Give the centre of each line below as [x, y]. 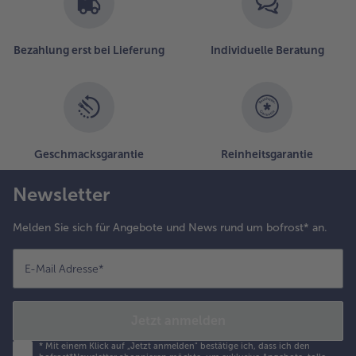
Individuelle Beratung [267, 50]
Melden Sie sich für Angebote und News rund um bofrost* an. [170, 227]
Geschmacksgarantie [89, 154]
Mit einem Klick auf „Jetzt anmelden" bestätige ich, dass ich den [176, 346]
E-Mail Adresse [62, 269]
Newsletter [61, 194]
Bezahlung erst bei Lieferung [89, 50]
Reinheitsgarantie [267, 154]
